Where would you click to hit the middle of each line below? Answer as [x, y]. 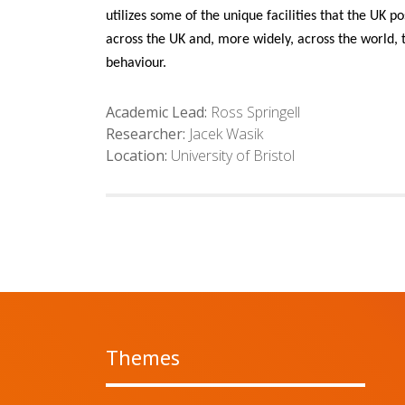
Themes [143, 358]
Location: [137, 155]
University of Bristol [231, 155]
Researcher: [146, 134]
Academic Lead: [156, 112]
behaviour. [136, 63]
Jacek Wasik [224, 134]
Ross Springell [254, 112]
